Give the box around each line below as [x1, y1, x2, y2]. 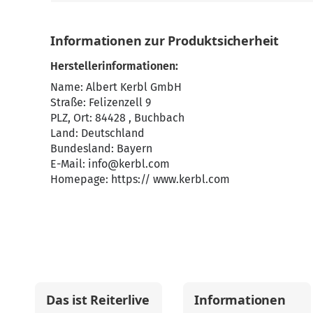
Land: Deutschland [50, 126, 145, 140]
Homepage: [50, 172, 111, 186]
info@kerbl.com [88, 156, 170, 170]
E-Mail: [50, 156, 88, 170]
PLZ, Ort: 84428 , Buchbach [50, 110, 184, 124]
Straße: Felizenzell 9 [50, 95, 151, 109]
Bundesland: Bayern [50, 141, 152, 155]
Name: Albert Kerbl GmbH [50, 80, 182, 94]
